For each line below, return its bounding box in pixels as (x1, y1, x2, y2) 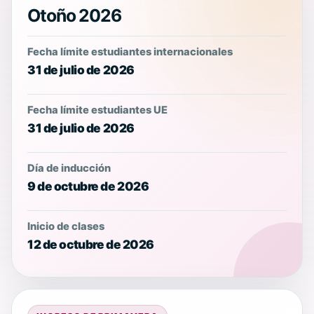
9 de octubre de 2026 (27, 178, 149, 193)
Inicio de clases (27, 219, 104, 233)
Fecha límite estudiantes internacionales (27, 45, 233, 58)
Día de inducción (27, 161, 111, 175)
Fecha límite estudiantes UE (27, 103, 168, 116)
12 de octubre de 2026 (27, 236, 154, 252)
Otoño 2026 (27, 4, 121, 26)
